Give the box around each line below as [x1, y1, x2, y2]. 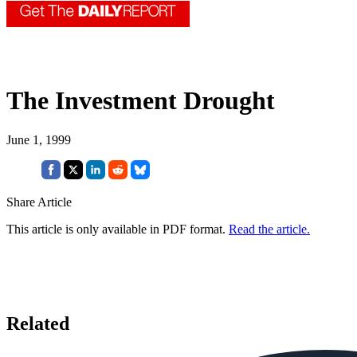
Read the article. [229, 222, 310, 236]
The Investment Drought [6, 86, 275, 116]
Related [6, 312, 69, 334]
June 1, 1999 [6, 132, 71, 147]
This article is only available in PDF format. [6, 222, 229, 236]
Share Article [6, 194, 72, 209]
